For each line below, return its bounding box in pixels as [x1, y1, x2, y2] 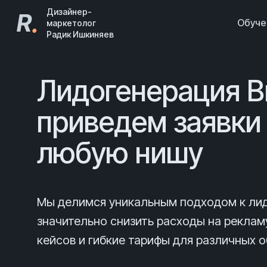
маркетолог [46, 18, 96, 28]
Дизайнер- [46, 7, 92, 17]
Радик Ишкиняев [46, 29, 114, 39]
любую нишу [37, 135, 203, 170]
